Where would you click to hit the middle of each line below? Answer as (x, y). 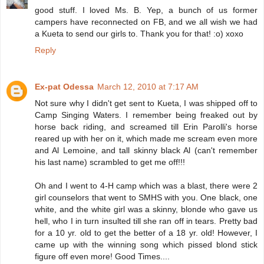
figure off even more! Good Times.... (102, 256)
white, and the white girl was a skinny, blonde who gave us (146, 209)
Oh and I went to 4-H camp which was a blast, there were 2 (146, 185)
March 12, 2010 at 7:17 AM (148, 86)
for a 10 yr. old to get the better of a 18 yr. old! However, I (146, 232)
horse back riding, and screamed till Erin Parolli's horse (146, 126)
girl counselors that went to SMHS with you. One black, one (146, 197)
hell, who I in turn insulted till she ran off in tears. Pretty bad (146, 221)
